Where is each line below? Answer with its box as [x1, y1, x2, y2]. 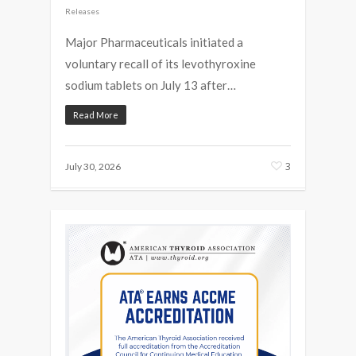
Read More [73, 109, 118, 120]
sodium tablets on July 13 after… [65, 77, 236, 92]
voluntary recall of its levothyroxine [65, 56, 256, 71]
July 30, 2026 [65, 160, 121, 172]
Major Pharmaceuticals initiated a [65, 34, 243, 49]
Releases [65, 6, 99, 16]
